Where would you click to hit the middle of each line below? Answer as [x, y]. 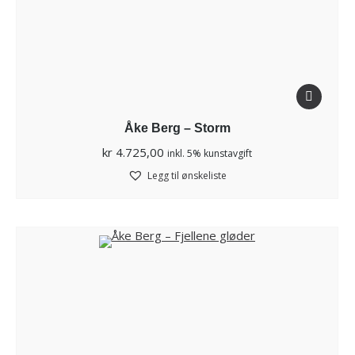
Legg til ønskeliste [187, 176]
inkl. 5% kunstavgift [210, 154]
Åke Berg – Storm [177, 128]
